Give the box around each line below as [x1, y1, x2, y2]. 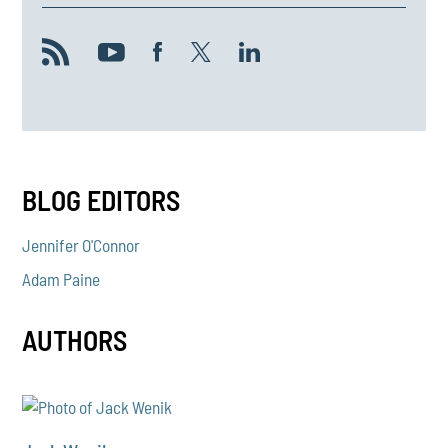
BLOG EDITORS [22, 183, 181, 218]
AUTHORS [22, 323, 128, 358]
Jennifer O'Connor [22, 234, 141, 255]
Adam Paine [22, 268, 101, 289]
